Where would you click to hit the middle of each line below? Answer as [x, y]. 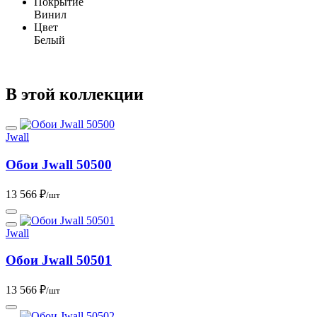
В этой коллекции [75, 94]
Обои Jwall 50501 [59, 260]
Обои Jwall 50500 [59, 164]
